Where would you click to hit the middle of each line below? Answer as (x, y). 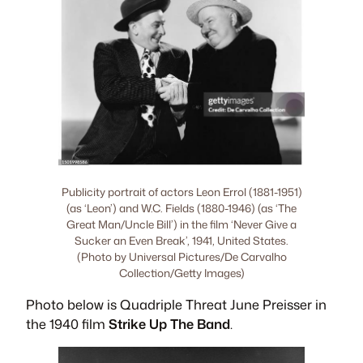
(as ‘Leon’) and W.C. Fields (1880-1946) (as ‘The (181, 208)
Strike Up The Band (169, 323)
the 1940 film (67, 323)
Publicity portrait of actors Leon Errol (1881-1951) (181, 192)
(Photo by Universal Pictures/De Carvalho (181, 257)
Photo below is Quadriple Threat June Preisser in (176, 304)
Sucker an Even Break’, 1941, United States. (181, 241)
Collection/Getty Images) (181, 273)
